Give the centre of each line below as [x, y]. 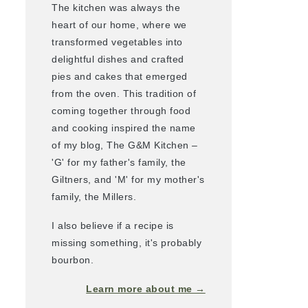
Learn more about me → [146, 288]
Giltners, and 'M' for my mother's [128, 179]
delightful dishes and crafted [118, 59]
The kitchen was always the [116, 7]
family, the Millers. [94, 196]
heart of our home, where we [119, 24]
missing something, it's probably [127, 242]
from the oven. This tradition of [124, 93]
